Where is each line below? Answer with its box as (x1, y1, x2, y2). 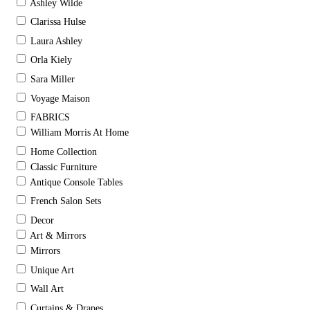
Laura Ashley (30, 35, 82, 46)
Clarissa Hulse (30, 17, 86, 28)
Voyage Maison (30, 93, 90, 104)
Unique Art (30, 264, 74, 275)
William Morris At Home (30, 127, 129, 138)
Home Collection (30, 146, 97, 157)
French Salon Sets (30, 196, 101, 207)
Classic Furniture (30, 161, 97, 172)
